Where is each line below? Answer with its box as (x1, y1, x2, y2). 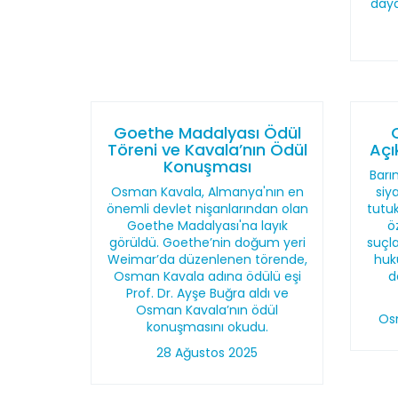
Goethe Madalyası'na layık (126, 217, 288, 235)
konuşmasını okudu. (146, 318, 268, 336)
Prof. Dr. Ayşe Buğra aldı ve (125, 284, 289, 302)
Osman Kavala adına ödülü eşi (113, 267, 301, 285)
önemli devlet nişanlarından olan (106, 200, 308, 218)
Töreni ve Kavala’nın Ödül (107, 139, 307, 161)
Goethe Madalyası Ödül (113, 122, 301, 144)
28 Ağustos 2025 (156, 344, 259, 362)
